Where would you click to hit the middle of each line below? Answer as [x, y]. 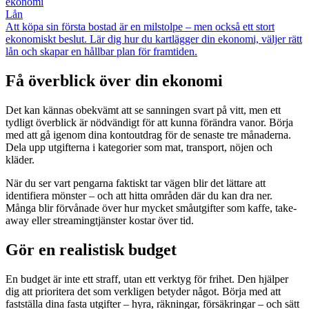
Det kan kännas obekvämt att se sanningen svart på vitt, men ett [143, 110]
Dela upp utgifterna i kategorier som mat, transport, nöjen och [139, 147]
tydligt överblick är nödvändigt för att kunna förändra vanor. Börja [149, 122]
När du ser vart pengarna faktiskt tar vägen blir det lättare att [136, 183]
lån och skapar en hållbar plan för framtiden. [101, 51]
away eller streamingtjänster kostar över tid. [100, 220]
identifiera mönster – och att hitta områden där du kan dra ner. [139, 195]
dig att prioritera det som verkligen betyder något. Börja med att [143, 291]
